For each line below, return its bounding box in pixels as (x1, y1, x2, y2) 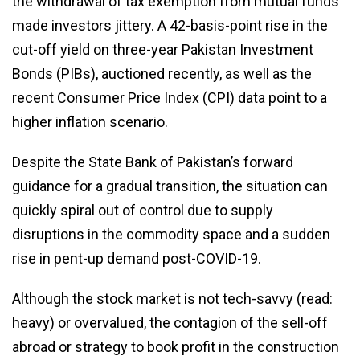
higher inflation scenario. (12, 112, 168, 130)
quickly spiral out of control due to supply (12, 201, 273, 219)
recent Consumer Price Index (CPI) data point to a (12, 88, 327, 106)
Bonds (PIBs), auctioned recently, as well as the (12, 64, 312, 82)
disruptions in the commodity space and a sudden (12, 225, 330, 243)
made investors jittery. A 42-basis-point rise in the (12, 16, 328, 34)
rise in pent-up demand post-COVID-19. (12, 249, 261, 267)
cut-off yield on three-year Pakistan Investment (12, 40, 313, 58)
